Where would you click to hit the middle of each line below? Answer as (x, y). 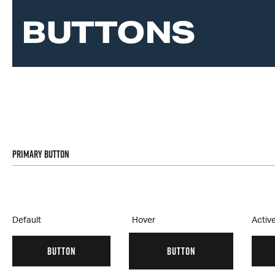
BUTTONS (108, 32)
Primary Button (41, 154)
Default (27, 220)
